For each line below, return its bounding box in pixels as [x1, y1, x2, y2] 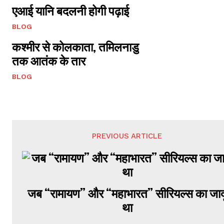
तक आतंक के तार [12, 53, 85, 68]
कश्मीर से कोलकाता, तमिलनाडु [12, 39, 139, 54]
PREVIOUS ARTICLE [92, 131, 162, 140]
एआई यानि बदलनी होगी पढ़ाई [12, 3, 129, 18]
